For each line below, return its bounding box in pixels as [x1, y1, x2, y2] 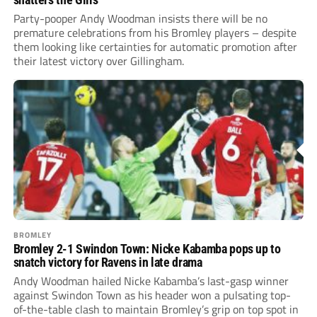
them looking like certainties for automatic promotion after [13, 38, 297, 55]
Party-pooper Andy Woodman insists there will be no [13, 9, 267, 27]
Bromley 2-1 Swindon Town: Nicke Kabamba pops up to [13, 241, 281, 256]
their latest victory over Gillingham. [13, 52, 184, 69]
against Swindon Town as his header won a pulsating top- [13, 286, 291, 304]
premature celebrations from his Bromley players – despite [13, 23, 296, 41]
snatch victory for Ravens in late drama [13, 254, 202, 270]
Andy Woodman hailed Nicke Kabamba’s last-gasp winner [13, 272, 289, 289]
